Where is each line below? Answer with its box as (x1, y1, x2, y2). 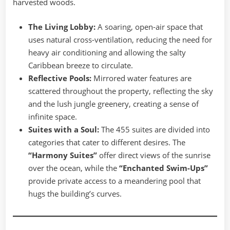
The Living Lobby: (28, 21, 95, 32)
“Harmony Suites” (28, 149, 97, 160)
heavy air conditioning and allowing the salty (28, 47, 186, 57)
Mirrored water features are (91, 72, 191, 83)
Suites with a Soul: (28, 124, 99, 135)
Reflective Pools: (28, 72, 91, 83)
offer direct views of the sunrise (97, 149, 210, 160)
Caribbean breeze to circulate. (28, 60, 133, 70)
